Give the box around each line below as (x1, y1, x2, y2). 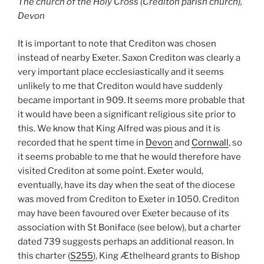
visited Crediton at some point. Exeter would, (18, 165, 203, 176)
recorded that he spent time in (18, 137, 146, 148)
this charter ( (18, 250, 70, 261)
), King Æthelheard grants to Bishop (93, 250, 240, 261)
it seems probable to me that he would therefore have (18, 151, 241, 162)
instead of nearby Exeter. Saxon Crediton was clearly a (18, 52, 240, 63)
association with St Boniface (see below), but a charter (18, 222, 241, 233)
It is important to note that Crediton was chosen (18, 38, 216, 49)
